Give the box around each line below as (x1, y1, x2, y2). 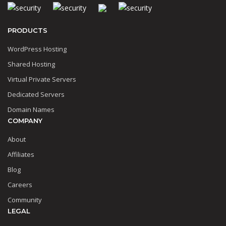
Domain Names (8, 104, 54, 114)
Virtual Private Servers (8, 74, 76, 84)
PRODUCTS (8, 26, 47, 34)
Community (8, 195, 42, 204)
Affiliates (8, 149, 34, 159)
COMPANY (8, 116, 42, 125)
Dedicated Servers (8, 89, 65, 99)
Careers (8, 180, 32, 189)
